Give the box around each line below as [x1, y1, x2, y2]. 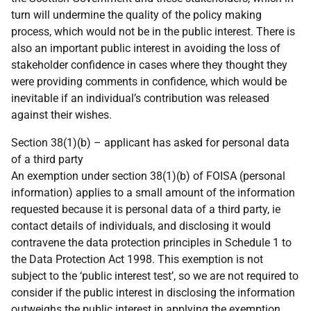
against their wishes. [11, 108, 112, 121]
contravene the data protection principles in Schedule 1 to [11, 236, 292, 249]
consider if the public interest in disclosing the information [11, 286, 295, 299]
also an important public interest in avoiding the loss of [11, 42, 280, 55]
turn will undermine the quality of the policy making [11, 8, 262, 22]
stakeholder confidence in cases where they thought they [11, 58, 287, 72]
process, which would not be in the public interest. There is [11, 25, 295, 38]
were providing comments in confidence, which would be [11, 75, 287, 88]
